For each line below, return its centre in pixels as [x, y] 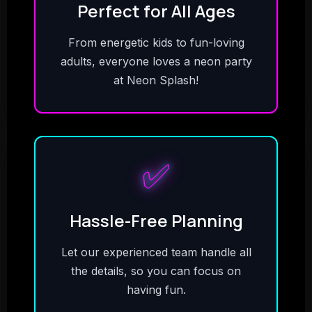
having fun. [156, 290]
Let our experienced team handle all [156, 252]
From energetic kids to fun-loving [156, 42]
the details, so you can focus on [156, 271]
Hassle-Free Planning [156, 220]
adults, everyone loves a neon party [156, 61]
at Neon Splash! [156, 80]
